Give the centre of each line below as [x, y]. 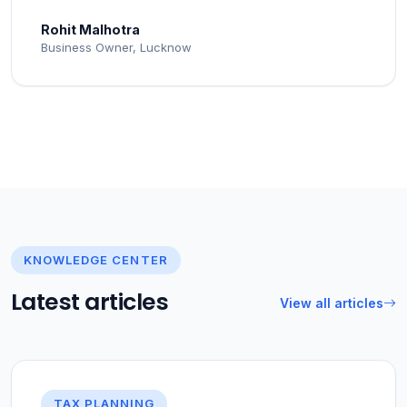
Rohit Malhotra [90, 30]
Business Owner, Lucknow [116, 47]
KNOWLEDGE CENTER [96, 260]
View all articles [332, 303]
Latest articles [90, 302]
